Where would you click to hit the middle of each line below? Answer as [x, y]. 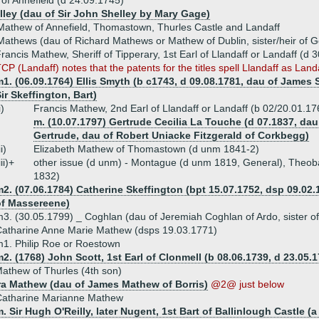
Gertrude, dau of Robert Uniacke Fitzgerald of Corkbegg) [171, 135]
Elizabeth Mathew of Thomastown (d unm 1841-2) [146, 149]
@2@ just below [247, 284]
